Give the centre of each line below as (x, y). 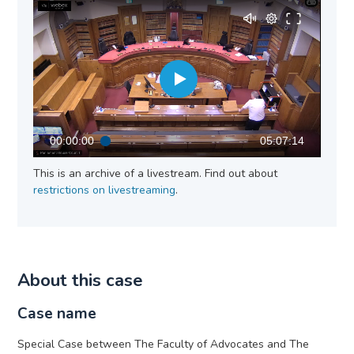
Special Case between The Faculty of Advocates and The (164, 345)
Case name (57, 314)
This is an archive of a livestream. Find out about (156, 174)
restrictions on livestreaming (105, 190)
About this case (81, 281)
